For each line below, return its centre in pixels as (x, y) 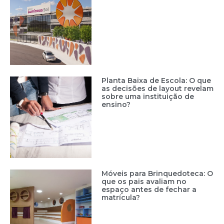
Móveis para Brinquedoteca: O (157, 173)
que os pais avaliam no (144, 181)
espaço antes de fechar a (149, 189)
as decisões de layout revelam (158, 88)
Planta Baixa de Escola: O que (156, 80)
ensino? (116, 104)
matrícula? (121, 197)
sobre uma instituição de (148, 96)
